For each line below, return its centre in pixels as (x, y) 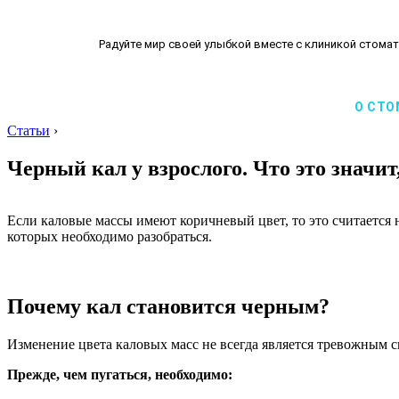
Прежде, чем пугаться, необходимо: (120, 374)
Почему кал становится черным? (168, 306)
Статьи (28, 130)
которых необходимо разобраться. (110, 236)
